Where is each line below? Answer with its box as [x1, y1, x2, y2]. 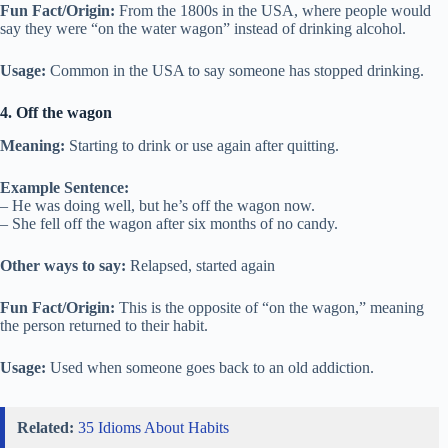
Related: [17, 418, 74, 436]
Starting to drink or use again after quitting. [65, 136, 339, 154]
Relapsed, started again [126, 256, 275, 274]
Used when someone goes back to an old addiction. [46, 358, 374, 376]
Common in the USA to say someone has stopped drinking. [46, 62, 424, 80]
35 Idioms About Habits [78, 418, 229, 436]
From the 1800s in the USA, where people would [115, 2, 431, 20]
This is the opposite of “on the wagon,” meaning [115, 298, 424, 316]
